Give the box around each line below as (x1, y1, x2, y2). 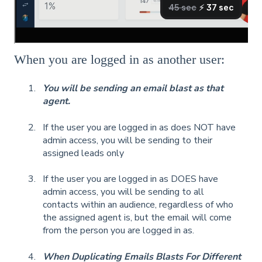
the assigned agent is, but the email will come (43, 211, 232, 225)
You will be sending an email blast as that (43, 82, 223, 95)
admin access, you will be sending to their (43, 133, 212, 147)
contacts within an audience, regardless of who (43, 198, 233, 212)
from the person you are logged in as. (43, 224, 194, 237)
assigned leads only (43, 146, 124, 160)
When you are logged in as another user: (14, 52, 225, 67)
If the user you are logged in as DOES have (43, 173, 218, 186)
